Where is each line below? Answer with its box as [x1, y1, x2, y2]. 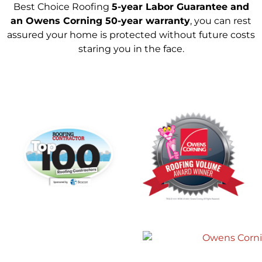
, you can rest [190, 15, 251, 26]
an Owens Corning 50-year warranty [11, 15, 190, 26]
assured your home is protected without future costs [7, 29, 255, 40]
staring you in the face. [78, 43, 184, 54]
